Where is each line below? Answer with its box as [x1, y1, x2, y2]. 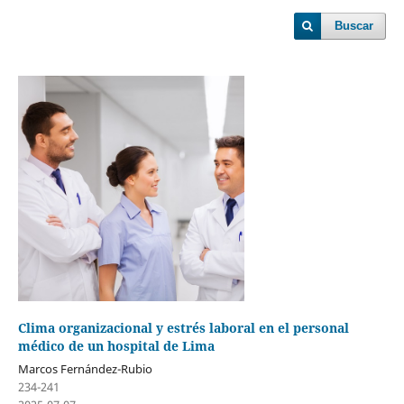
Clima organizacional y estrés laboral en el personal [17, 319, 349, 336]
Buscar [335, 19, 374, 32]
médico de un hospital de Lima [17, 337, 215, 354]
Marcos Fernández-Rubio [17, 360, 152, 377]
